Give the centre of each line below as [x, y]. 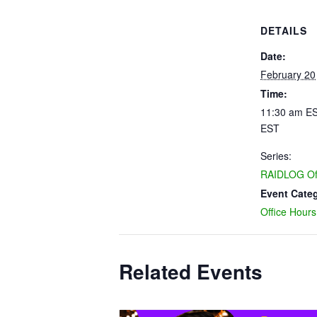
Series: [276, 155]
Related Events [191, 271]
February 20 [288, 74]
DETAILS [284, 30]
